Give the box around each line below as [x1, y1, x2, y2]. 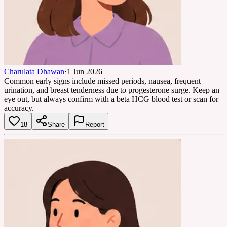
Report [85, 120, 104, 128]
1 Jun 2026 [67, 67, 102, 76]
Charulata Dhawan [4, 67, 64, 76]
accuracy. [4, 103, 34, 112]
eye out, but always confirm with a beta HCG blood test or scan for [4, 94, 218, 103]
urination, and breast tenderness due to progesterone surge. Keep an [4, 85, 219, 94]
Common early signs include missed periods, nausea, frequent [4, 76, 201, 85]
